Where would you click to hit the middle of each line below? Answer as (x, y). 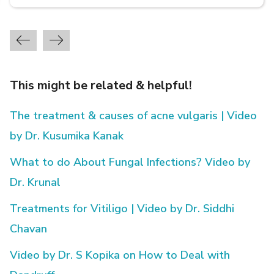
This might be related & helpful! (101, 85)
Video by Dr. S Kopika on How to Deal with (120, 255)
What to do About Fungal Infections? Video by (130, 162)
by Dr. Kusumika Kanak (67, 135)
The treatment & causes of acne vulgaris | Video (134, 115)
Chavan (29, 228)
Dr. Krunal (35, 182)
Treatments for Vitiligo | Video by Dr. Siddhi (122, 208)
